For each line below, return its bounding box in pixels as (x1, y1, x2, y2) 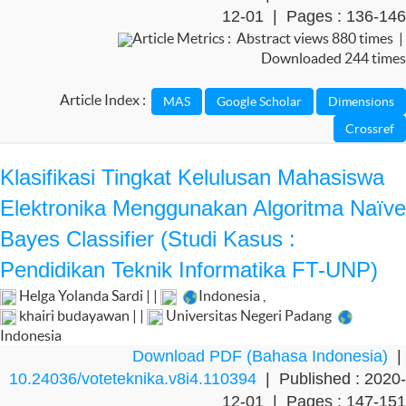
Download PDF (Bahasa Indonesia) (132, 347, 388, 365)
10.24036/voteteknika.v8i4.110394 (9, 370, 256, 388)
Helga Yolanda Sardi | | (16, 287, 160, 304)
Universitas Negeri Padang (163, 307, 334, 324)
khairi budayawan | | (16, 307, 147, 324)
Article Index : (60, 92, 151, 109)
